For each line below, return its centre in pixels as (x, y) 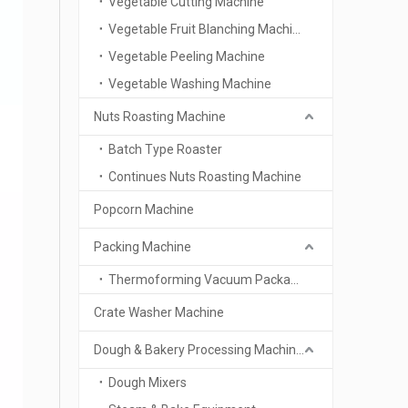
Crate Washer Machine (159, 312)
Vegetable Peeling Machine (187, 56)
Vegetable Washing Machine (190, 84)
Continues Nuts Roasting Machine (205, 177)
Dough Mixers (148, 382)
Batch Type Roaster (165, 149)
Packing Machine (143, 247)
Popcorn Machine (144, 209)
